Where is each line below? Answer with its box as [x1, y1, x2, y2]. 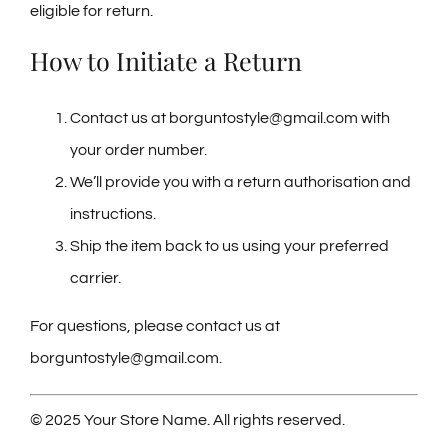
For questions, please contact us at [30, 317, 280, 334]
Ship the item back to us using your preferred [70, 237, 389, 254]
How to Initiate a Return [30, 43, 302, 77]
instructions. [70, 205, 156, 222]
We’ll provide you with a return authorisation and [70, 173, 411, 190]
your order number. [70, 141, 207, 158]
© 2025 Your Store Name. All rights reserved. [30, 411, 345, 428]
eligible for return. [30, 2, 153, 19]
